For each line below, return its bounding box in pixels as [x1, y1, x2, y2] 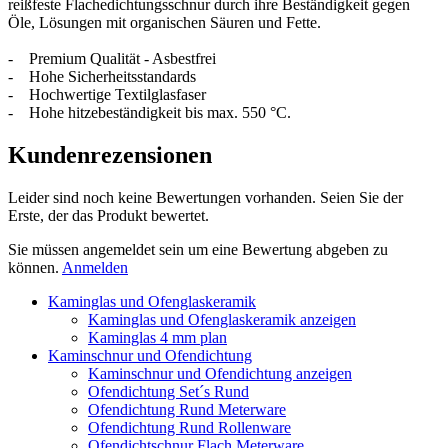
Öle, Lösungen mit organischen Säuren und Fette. [8, 13, 321, 31]
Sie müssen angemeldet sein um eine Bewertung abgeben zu [8, 240, 388, 258]
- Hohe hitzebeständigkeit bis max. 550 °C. [8, 103, 291, 121]
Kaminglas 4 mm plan [88, 328, 227, 346]
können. [8, 258, 62, 276]
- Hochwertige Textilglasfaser [8, 85, 206, 103]
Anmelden [62, 258, 128, 276]
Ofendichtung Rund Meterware [88, 400, 286, 418]
